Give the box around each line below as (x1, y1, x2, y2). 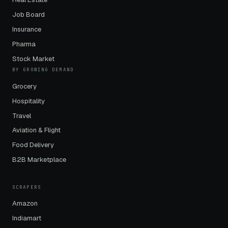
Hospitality (12, 96, 45, 105)
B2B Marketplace (12, 155, 66, 164)
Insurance (12, 24, 41, 34)
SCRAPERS (12, 184, 41, 190)
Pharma (12, 39, 36, 48)
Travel (12, 111, 31, 120)
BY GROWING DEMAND (12, 67, 74, 73)
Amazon (12, 199, 38, 208)
